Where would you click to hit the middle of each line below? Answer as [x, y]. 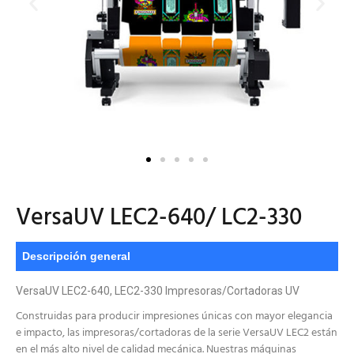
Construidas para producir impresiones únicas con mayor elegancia [174, 317]
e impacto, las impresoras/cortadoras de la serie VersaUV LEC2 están [177, 333]
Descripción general [76, 256]
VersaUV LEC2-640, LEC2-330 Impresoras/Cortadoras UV [158, 291]
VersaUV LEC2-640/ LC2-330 [159, 218]
